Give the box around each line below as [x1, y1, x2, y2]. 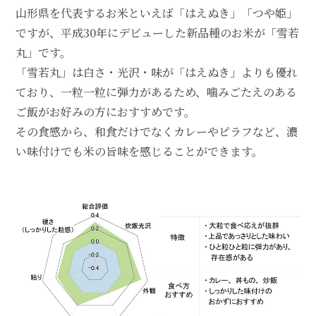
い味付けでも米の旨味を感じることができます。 [15, 143, 263, 160]
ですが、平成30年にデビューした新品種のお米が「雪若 [15, 25, 299, 42]
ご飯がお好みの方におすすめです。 [15, 104, 195, 121]
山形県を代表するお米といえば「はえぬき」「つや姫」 [15, 5, 298, 22]
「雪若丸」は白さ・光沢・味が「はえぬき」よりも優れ [15, 64, 298, 81]
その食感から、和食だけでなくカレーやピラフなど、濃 [15, 123, 298, 140]
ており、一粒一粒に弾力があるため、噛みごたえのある [15, 84, 297, 101]
